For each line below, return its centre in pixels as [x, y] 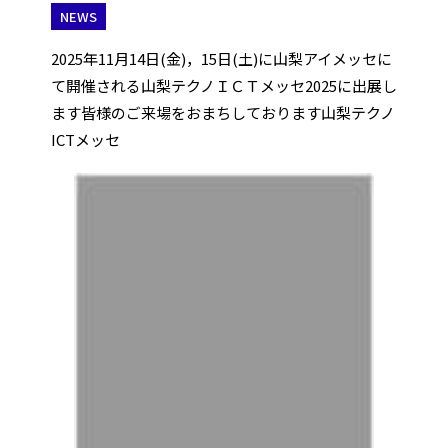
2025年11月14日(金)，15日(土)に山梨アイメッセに [221, 58]
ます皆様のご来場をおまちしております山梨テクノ [222, 112]
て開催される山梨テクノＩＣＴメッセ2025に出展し [223, 85]
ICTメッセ [85, 139]
